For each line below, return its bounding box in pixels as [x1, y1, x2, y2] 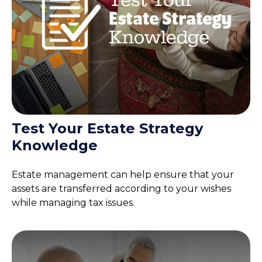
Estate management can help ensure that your [12, 168, 234, 180]
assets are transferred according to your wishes [12, 182, 231, 194]
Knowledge [12, 136, 98, 154]
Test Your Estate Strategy [12, 119, 203, 137]
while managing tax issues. [12, 196, 135, 208]
